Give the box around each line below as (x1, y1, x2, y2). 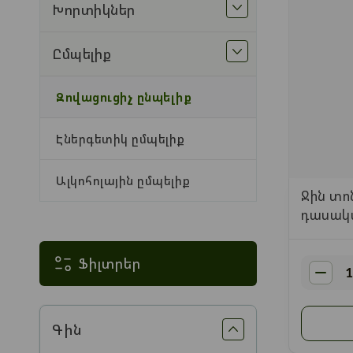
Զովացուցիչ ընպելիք (56, 89, 191, 105)
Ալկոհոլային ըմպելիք (56, 173, 191, 188)
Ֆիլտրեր (79, 255, 141, 273)
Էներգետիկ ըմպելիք (56, 131, 185, 147)
